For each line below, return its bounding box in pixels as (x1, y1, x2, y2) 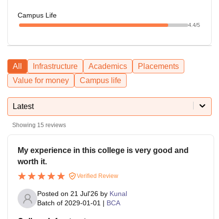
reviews (44, 121, 66, 129)
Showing (12, 121, 37, 129)
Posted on (37, 190, 70, 198)
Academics (88, 62, 127, 70)
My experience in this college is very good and (18, 146, 189, 154)
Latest (13, 102, 34, 110)
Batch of (37, 199, 63, 207)
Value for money (13, 76, 69, 85)
